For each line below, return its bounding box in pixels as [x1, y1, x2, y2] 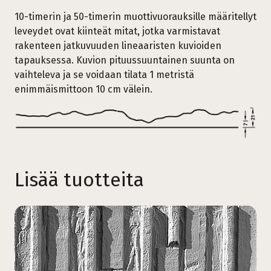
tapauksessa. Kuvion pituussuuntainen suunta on [15, 54, 235, 66]
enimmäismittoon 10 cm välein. [15, 83, 152, 95]
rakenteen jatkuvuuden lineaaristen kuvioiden [15, 39, 221, 51]
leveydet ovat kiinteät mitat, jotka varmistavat [15, 25, 220, 37]
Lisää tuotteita [15, 168, 144, 192]
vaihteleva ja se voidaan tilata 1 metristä [15, 68, 194, 80]
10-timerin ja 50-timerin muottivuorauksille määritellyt [15, 10, 256, 22]
